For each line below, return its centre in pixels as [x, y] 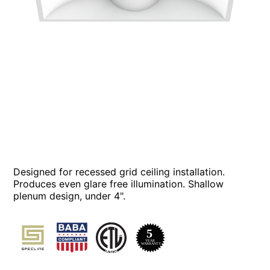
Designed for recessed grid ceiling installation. [119, 171]
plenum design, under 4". [70, 196]
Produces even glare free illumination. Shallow [119, 184]
